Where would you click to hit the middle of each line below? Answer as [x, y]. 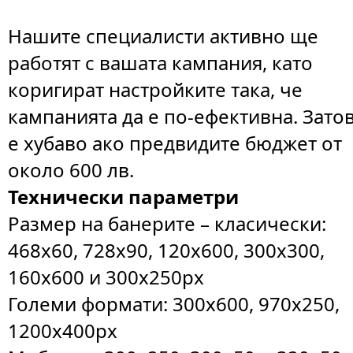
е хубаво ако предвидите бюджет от [175, 143]
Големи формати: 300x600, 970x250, [174, 304]
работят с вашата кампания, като [161, 63]
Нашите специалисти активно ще [163, 36]
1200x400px [63, 331]
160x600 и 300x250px [106, 277]
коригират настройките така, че [156, 89]
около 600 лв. [71, 170]
